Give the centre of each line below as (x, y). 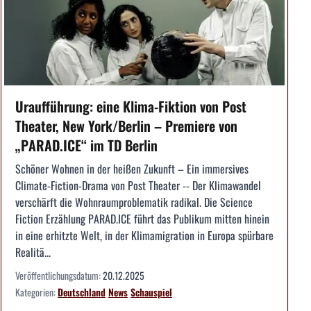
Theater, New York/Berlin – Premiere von (126, 126)
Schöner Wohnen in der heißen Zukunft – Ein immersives (132, 169)
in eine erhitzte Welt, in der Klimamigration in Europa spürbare (144, 236)
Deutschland (82, 292)
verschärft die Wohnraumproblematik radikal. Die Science (134, 202)
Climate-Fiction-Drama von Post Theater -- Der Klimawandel (138, 186)
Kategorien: (36, 292)
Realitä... (33, 252)
